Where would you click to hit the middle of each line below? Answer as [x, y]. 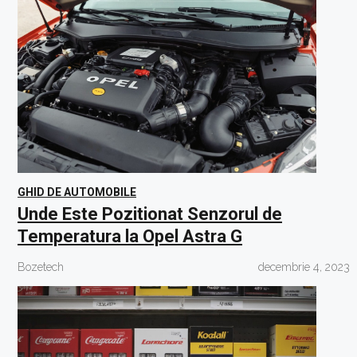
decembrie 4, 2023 [304, 267]
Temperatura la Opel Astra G [130, 236]
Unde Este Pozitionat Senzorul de [150, 214]
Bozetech [41, 267]
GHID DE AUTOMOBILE [77, 192]
